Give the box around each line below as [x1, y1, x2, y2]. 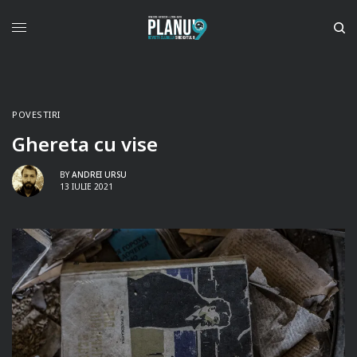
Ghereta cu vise [12, 130, 158, 157]
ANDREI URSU [72, 169, 127, 181]
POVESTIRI [12, 108, 61, 120]
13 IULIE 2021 [60, 181, 113, 193]
